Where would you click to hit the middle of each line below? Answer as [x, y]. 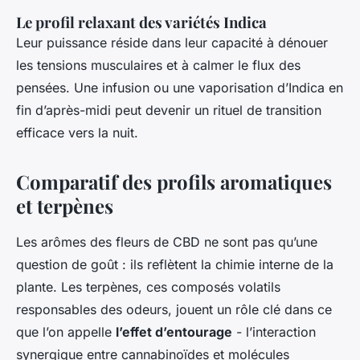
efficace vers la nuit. [77, 132]
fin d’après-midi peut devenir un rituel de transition [169, 110]
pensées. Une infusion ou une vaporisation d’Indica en [180, 87]
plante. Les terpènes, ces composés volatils [148, 286]
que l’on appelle [66, 331]
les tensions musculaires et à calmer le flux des [158, 65]
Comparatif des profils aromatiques [174, 181]
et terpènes [65, 205]
